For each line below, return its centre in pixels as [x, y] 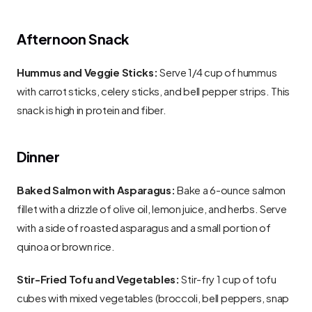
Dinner [38, 155]
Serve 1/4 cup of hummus [217, 71]
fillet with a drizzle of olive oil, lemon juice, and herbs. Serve [152, 208]
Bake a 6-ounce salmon [231, 189]
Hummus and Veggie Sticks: [87, 71]
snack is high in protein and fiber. [92, 109]
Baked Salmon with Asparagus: [96, 189]
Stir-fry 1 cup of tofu [228, 278]
